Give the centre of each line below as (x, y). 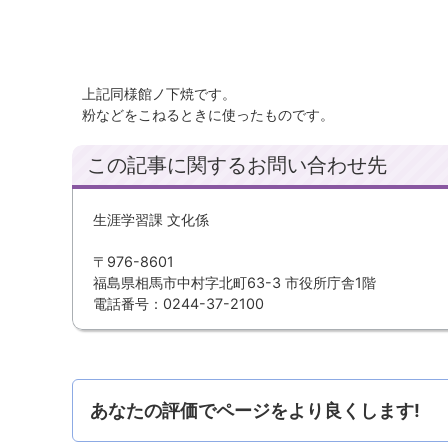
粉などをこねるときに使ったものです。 (208, 114)
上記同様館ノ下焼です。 (159, 93)
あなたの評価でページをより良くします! (255, 410)
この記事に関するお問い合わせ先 (237, 164)
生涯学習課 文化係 (151, 219)
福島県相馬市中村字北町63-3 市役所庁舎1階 (234, 282)
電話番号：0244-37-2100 (178, 303)
